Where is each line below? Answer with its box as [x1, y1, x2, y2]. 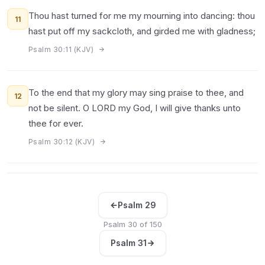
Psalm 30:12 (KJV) [28, 137, 97, 146]
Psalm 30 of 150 [103, 219, 162, 229]
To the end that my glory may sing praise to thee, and [28, 87, 244, 98]
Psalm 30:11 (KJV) [28, 45, 96, 54]
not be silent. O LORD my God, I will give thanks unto [28, 102, 241, 114]
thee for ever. [28, 118, 83, 129]
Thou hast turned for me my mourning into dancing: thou [28, 10, 255, 21]
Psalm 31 [110, 238, 147, 248]
